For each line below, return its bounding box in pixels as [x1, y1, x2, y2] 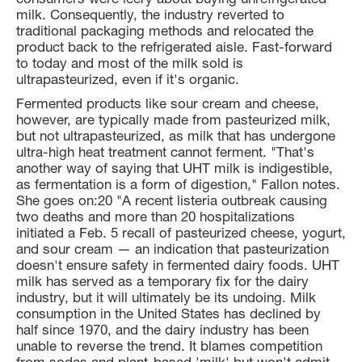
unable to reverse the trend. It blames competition [16, 337, 322, 354]
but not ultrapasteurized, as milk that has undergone [16, 127, 335, 144]
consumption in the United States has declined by [16, 305, 321, 322]
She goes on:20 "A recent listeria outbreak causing [16, 192, 327, 208]
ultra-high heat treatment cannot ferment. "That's [16, 143, 314, 160]
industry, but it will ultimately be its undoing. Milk [16, 288, 316, 305]
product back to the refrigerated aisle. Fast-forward [16, 38, 332, 55]
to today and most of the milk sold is [16, 54, 243, 71]
